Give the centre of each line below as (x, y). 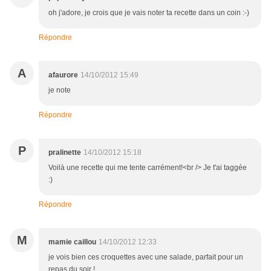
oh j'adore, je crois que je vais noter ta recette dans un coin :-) (149, 13)
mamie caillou (72, 242)
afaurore (63, 75)
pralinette (65, 153)
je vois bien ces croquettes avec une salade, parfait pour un (146, 257)
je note (60, 90)
